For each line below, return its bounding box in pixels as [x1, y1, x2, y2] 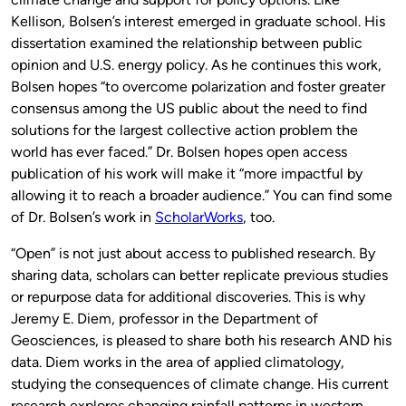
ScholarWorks [155, 208, 243, 227]
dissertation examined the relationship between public [11, 34, 362, 53]
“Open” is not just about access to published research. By [11, 245, 375, 263]
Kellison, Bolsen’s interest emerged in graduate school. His [11, 13, 385, 31]
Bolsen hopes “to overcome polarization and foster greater [11, 78, 385, 96]
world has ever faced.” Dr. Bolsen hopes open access [11, 143, 347, 161]
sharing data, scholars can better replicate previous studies [11, 266, 388, 285]
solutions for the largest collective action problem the [11, 121, 358, 140]
